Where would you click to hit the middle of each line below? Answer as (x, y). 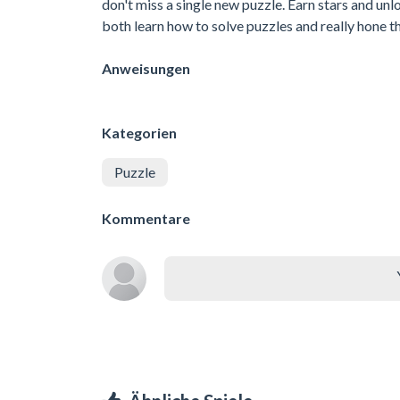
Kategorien (139, 132)
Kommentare (146, 218)
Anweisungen (146, 68)
